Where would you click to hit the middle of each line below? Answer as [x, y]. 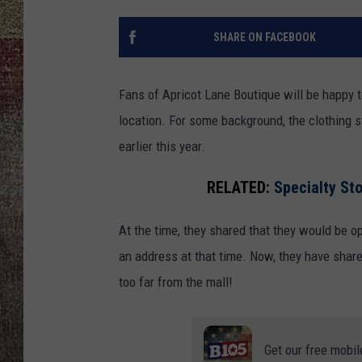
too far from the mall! [176, 282]
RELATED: [240, 187]
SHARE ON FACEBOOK [264, 38]
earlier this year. [162, 147]
